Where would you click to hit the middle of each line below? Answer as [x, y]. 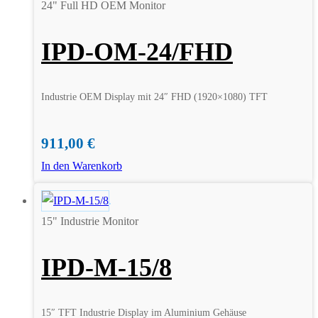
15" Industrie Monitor [90, 221]
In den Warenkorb [82, 166]
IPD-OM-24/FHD [137, 52]
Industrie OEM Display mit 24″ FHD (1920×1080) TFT [154, 97]
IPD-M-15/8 [106, 268]
